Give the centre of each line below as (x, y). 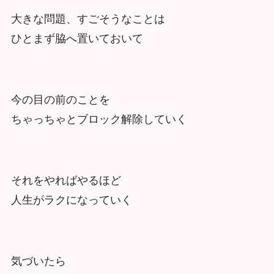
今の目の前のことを (60, 100)
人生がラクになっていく (71, 200)
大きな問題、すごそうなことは (88, 19)
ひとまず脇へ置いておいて (77, 39)
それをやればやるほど (66, 181)
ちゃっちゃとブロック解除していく (99, 120)
